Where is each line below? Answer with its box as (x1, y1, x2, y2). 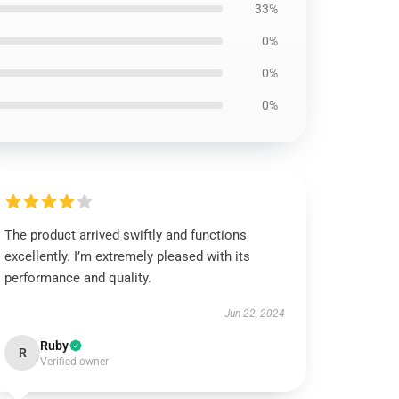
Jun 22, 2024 (224, 307, 285, 320)
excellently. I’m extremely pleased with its (4, 248, 251, 265)
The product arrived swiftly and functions (4, 227, 248, 243)
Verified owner (40, 355, 110, 368)
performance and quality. (4, 270, 152, 286)
